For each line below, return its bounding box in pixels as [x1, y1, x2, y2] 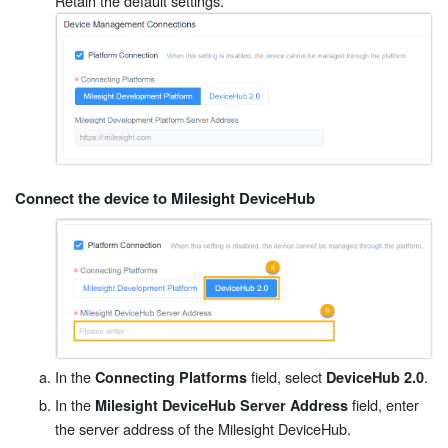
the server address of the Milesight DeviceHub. [55, 417, 351, 439]
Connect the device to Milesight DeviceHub [15, 187, 315, 210]
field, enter [348, 393, 419, 415]
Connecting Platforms [95, 366, 247, 387]
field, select [247, 365, 326, 387]
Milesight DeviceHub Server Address [95, 394, 348, 415]
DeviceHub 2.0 [326, 366, 424, 387]
